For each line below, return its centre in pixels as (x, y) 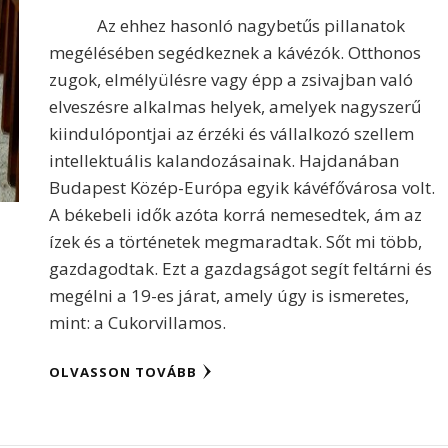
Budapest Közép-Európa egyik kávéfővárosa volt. (242, 187)
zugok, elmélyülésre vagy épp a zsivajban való (231, 79)
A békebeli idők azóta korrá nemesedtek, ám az (236, 214)
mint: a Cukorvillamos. (138, 322)
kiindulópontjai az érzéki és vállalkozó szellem (232, 133)
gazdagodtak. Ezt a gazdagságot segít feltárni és (241, 268)
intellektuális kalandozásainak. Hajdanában (224, 160)
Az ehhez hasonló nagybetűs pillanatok (227, 25)
